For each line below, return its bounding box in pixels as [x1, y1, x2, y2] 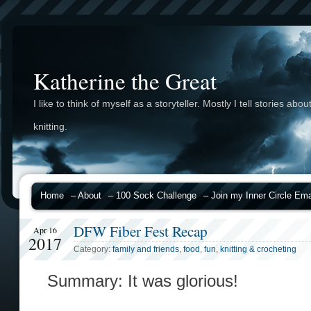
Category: [74, 244, 112, 254]
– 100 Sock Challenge [108, 190, 196, 201]
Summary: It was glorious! [47, 272, 238, 290]
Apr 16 [33, 224, 57, 235]
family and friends [112, 244, 179, 254]
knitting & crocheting [220, 244, 296, 254]
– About [71, 190, 101, 201]
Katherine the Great [33, 65, 217, 96]
